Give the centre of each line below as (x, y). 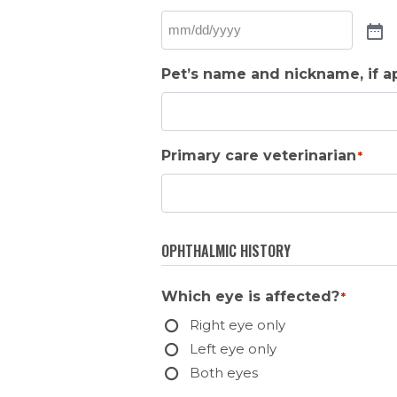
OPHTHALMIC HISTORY (226, 250)
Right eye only (237, 325)
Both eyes (223, 373)
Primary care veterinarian (259, 155)
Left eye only (233, 349)
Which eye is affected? (250, 296)
